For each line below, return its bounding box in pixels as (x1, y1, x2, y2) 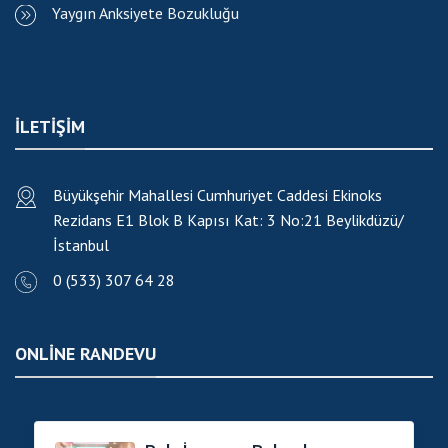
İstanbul (53, 235, 109, 256)
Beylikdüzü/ (322, 210, 404, 231)
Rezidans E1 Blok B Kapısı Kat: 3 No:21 (53, 210, 322, 231)
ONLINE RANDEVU (15, 342, 156, 366)
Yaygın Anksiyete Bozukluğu (52, 3, 239, 24)
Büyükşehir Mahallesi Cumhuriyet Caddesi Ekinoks (53, 185, 382, 206)
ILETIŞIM (15, 114, 85, 138)
